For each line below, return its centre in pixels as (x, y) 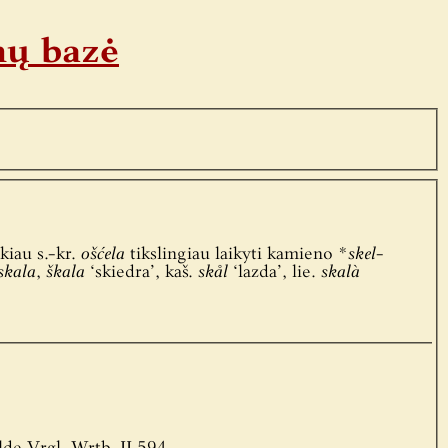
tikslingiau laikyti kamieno (231, 255)
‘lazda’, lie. (274, 273)
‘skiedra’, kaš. (141, 273)
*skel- (360, 255)
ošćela (102, 255)
